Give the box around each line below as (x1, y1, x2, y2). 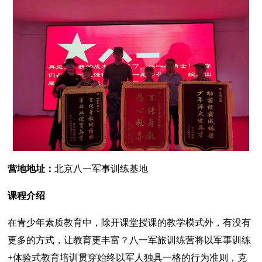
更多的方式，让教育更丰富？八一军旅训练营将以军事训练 (8, 235, 251, 246)
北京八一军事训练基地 (54, 164, 149, 174)
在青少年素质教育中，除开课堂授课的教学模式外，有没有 (8, 218, 251, 228)
